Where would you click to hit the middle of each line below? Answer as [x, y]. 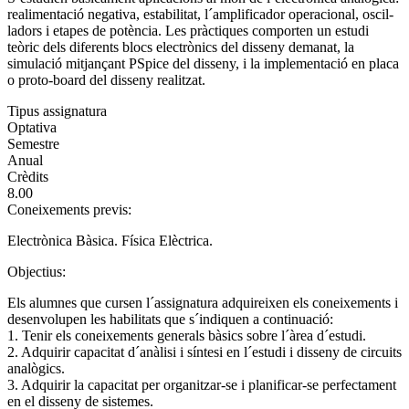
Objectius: [38, 271]
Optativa [32, 127]
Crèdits [28, 176]
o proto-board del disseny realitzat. [106, 79]
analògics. [36, 368]
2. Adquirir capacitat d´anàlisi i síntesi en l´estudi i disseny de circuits [204, 351]
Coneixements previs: [71, 209]
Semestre [33, 143]
